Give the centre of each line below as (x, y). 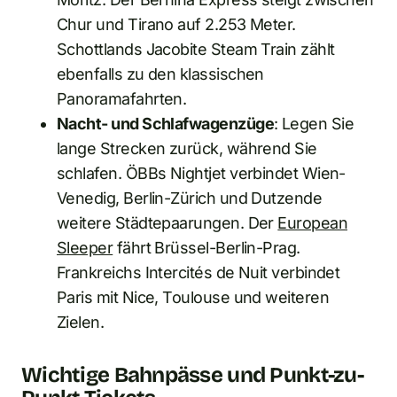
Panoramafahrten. (122, 98)
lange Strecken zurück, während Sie (187, 148)
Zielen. (81, 322)
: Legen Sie (314, 123)
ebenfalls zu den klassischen (160, 74)
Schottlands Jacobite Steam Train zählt (196, 49)
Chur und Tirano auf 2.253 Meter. (176, 24)
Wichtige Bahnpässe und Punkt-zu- (192, 374)
